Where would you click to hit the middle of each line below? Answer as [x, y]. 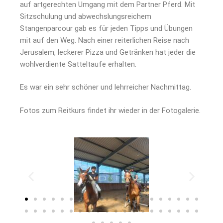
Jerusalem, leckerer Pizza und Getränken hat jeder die [108, 52]
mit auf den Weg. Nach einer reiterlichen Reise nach [105, 40]
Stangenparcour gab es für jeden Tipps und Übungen [106, 28]
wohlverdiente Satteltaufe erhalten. [78, 64]
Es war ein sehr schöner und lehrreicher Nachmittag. [106, 87]
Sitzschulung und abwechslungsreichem [86, 16]
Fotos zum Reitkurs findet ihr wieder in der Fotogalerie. [110, 110]
